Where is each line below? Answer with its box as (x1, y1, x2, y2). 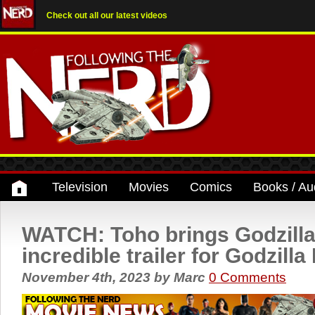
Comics (190, 180, 232, 194)
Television (52, 180, 108, 194)
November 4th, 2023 (22, 270, 154, 285)
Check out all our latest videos (46, 11, 167, 20)
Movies (129, 180, 169, 194)
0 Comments (209, 270, 286, 285)
